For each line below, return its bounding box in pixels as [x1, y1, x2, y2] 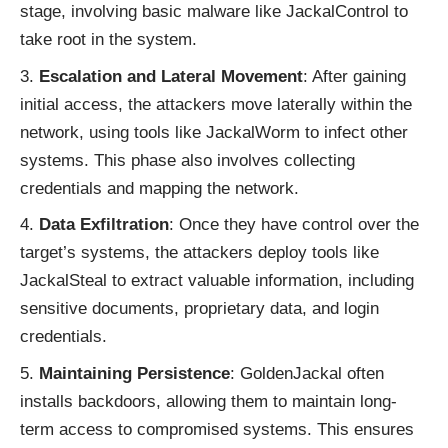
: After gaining [303, 66, 406, 86]
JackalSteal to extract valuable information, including [20, 271, 414, 291]
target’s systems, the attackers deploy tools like [20, 243, 379, 263]
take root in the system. [20, 30, 197, 50]
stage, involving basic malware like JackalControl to [20, 2, 408, 22]
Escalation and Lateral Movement [39, 66, 303, 86]
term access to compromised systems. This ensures [20, 419, 414, 439]
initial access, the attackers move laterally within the [20, 94, 412, 114]
